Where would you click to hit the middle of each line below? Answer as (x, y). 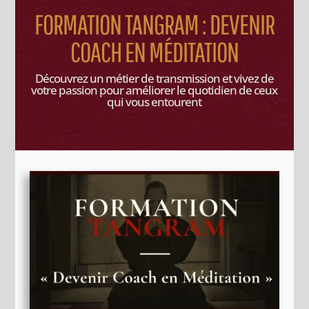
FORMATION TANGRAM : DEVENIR (154, 24)
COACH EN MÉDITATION (154, 52)
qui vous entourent (154, 102)
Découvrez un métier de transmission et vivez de (154, 79)
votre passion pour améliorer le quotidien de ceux (154, 90)
